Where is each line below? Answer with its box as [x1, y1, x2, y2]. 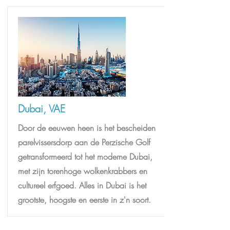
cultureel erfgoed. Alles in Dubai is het [18, 180, 146, 191]
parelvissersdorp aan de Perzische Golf [18, 137, 150, 148]
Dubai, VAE [18, 102, 65, 116]
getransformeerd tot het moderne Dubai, [18, 151, 152, 162]
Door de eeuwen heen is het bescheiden [18, 122, 156, 133]
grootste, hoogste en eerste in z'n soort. [18, 194, 151, 205]
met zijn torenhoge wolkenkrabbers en [18, 165, 147, 177]
